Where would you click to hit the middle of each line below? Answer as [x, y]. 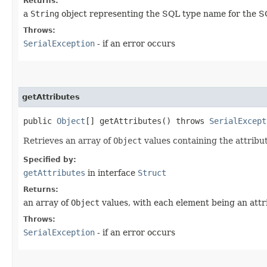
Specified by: [50, 159]
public [40, 121]
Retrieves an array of [68, 140]
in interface [111, 173]
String [45, 13]
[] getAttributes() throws [147, 121]
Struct [152, 173]
